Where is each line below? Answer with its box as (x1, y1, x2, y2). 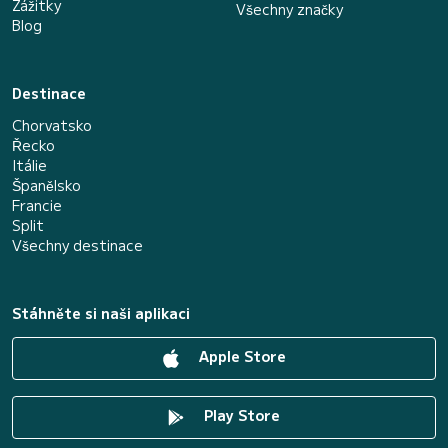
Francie (12, 195, 62, 215)
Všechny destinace (12, 235, 143, 255)
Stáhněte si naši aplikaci (12, 303, 190, 323)
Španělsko (12, 175, 81, 195)
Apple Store (194, 346, 286, 367)
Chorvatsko (12, 115, 92, 135)
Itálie (12, 155, 47, 175)
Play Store (200, 405, 280, 426)
